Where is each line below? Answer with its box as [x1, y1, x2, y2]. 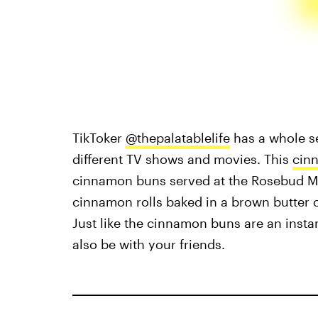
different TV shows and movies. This [72, 150, 292, 167]
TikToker [72, 129, 126, 146]
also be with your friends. [72, 236, 225, 252]
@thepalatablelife [125, 129, 230, 146]
